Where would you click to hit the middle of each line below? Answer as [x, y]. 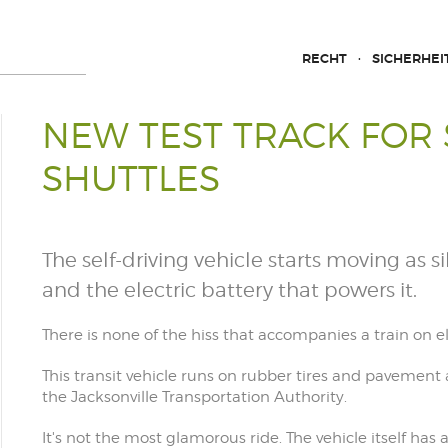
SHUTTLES [130, 178]
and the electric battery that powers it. [229, 290]
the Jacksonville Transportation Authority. [194, 397]
